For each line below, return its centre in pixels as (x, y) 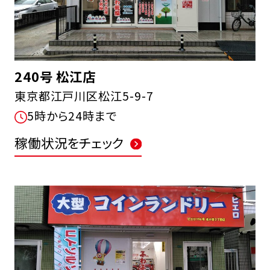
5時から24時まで (72, 115)
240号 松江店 (55, 76)
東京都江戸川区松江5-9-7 (84, 96)
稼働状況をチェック (69, 143)
